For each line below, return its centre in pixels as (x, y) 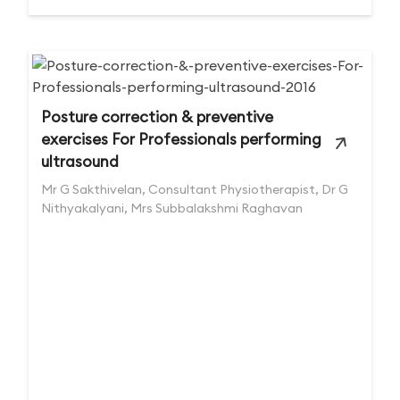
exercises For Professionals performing (181, 139)
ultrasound (80, 162)
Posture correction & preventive (157, 117)
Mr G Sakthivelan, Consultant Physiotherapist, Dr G (195, 189)
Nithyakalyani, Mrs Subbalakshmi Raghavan (172, 208)
